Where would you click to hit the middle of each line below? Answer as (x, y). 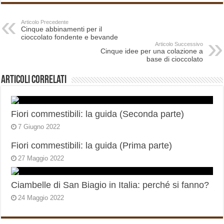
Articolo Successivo (179, 44)
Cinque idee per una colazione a (151, 51)
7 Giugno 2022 (39, 127)
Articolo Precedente (45, 22)
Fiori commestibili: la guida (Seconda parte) (98, 114)
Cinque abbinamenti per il (62, 29)
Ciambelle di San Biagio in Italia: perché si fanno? (110, 185)
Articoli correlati (34, 80)
